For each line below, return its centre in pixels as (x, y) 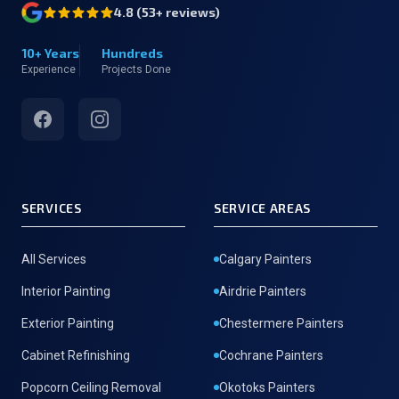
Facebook (62, 118)
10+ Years (50, 53)
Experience (49, 69)
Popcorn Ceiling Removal (91, 387)
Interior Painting (66, 291)
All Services (54, 259)
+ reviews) (188, 12)
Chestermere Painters (281, 323)
